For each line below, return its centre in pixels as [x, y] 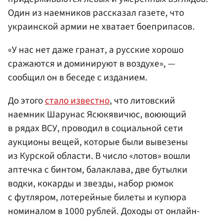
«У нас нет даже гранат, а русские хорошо [96, 50]
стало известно [77, 100]
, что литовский [142, 100]
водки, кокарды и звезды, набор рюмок [91, 183]
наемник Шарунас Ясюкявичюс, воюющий [97, 114]
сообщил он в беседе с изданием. [78, 77]
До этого [26, 100]
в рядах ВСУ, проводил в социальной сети [95, 128]
